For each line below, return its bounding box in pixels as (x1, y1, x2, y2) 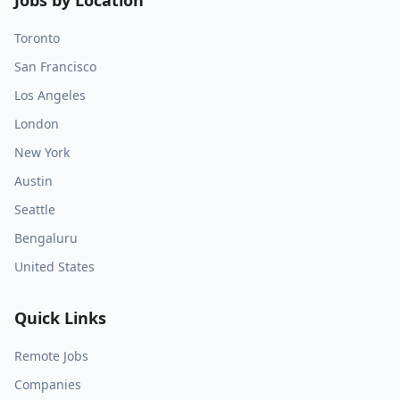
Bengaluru (14, 229, 78, 246)
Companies (14, 376, 81, 393)
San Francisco (14, 58, 96, 75)
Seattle (14, 201, 55, 218)
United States (14, 258, 95, 275)
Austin (14, 172, 53, 189)
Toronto (14, 29, 60, 46)
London (14, 115, 59, 132)
